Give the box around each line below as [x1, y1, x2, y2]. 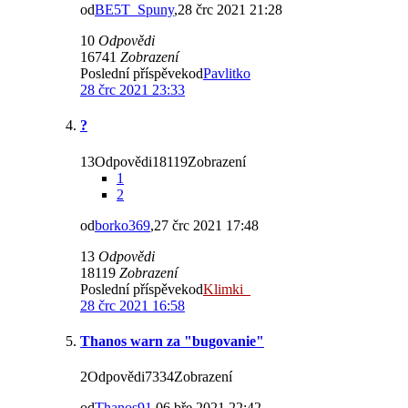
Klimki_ [203, 280, 250, 297]
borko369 [95, 217, 150, 233]
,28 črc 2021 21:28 [174, 2, 282, 17]
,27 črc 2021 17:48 [150, 217, 259, 233]
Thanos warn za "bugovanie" [80, 332, 264, 349]
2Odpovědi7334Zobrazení [80, 369, 232, 385]
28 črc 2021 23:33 [80, 82, 185, 97]
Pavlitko [203, 66, 250, 81]
